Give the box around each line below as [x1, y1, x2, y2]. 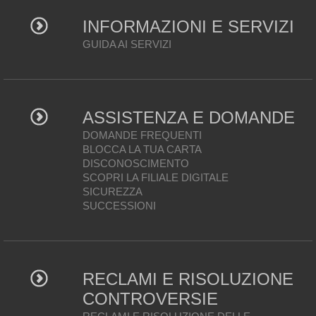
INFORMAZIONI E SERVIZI [82, 17, 294, 36]
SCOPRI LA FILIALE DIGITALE [82, 171, 229, 183]
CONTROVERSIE [82, 289, 218, 308]
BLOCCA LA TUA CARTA [82, 143, 202, 155]
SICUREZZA [82, 186, 142, 197]
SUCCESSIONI [82, 200, 156, 212]
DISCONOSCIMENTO [82, 157, 189, 169]
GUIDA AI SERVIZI [82, 38, 171, 50]
